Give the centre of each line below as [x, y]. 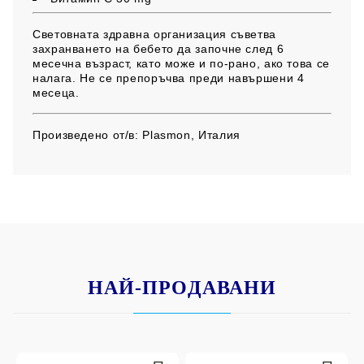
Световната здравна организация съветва [154, 35]
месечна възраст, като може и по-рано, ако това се [181, 64]
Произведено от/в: [86, 135]
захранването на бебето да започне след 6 [158, 49]
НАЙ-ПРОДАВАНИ [182, 288]
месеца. [56, 93]
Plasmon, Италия [189, 135]
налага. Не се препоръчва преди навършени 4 [169, 78]
